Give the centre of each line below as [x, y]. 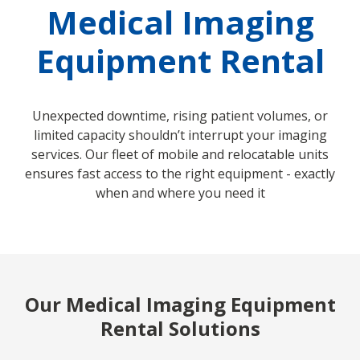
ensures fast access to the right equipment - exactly [180, 174]
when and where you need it [180, 193]
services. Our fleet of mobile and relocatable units [180, 154]
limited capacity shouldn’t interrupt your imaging [180, 135]
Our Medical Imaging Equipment [180, 304]
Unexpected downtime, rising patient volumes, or [180, 116]
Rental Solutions [180, 328]
